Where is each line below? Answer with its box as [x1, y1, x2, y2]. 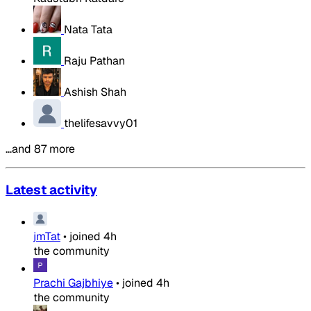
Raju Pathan [64, 53, 125, 68]
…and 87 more [6, 141, 75, 156]
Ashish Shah [64, 84, 126, 99]
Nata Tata [64, 22, 112, 37]
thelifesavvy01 [64, 115, 137, 131]
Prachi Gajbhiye [33, 276, 113, 290]
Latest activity [6, 181, 97, 199]
